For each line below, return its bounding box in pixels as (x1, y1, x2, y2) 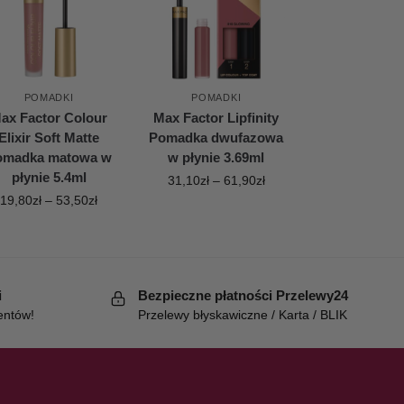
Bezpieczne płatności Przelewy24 (138, 287, 349, 303)
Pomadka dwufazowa (149, 129, 284, 145)
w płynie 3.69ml (168, 149, 265, 165)
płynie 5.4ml (11, 169, 87, 185)
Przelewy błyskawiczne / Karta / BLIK (138, 307, 348, 322)
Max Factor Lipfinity (153, 109, 280, 125)
